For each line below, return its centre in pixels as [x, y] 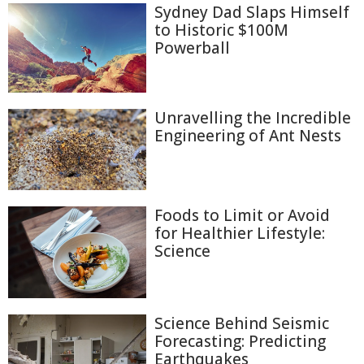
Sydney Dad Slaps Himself [252, 12]
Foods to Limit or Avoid [242, 215]
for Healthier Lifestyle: [240, 233]
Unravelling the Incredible [253, 117]
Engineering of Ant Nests [248, 135]
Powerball [192, 48]
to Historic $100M [221, 30]
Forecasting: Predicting [240, 342]
